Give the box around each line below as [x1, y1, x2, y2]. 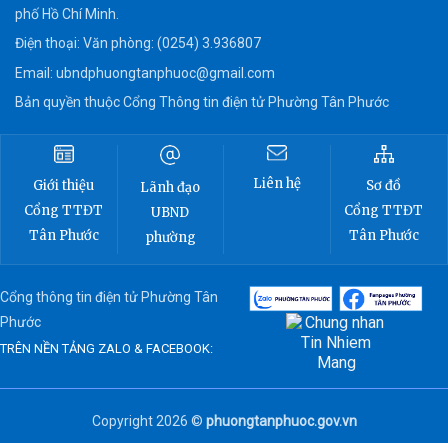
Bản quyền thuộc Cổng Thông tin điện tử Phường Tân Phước [15, 93, 389, 110]
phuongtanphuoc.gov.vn [205, 413, 357, 430]
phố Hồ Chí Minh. [15, 6, 119, 23]
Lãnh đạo [140, 178, 201, 196]
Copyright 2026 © [91, 413, 206, 430]
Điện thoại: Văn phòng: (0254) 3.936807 [15, 35, 261, 52]
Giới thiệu [33, 177, 95, 195]
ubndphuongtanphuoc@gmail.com [56, 64, 275, 81]
